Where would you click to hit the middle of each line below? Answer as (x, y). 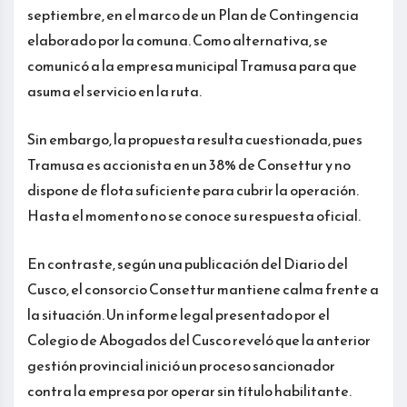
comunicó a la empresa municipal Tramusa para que (192, 65)
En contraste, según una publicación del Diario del (188, 263)
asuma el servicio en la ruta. (114, 90)
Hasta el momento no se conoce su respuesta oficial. (194, 215)
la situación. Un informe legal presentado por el (179, 314)
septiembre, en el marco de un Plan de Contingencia (193, 14)
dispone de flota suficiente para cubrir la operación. (193, 189)
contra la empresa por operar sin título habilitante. (189, 390)
